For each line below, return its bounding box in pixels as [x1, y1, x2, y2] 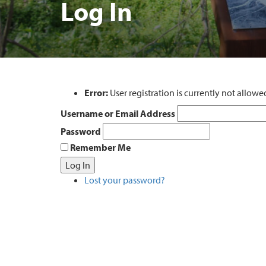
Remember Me [70, 141, 131, 153]
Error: [84, 87, 108, 99]
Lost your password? [84, 174, 165, 186]
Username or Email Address [61, 107, 175, 119]
